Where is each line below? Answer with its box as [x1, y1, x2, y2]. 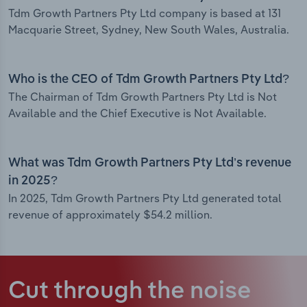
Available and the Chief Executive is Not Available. [8, 106, 267, 121]
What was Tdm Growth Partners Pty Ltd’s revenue [8, 157, 291, 170]
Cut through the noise [8, 280, 251, 304]
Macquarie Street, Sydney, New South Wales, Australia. [8, 23, 289, 37]
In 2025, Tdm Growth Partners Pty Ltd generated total [8, 191, 282, 206]
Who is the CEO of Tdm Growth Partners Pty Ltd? [8, 73, 289, 86]
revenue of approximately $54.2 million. [8, 208, 212, 222]
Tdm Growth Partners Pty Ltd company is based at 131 [8, 6, 281, 21]
